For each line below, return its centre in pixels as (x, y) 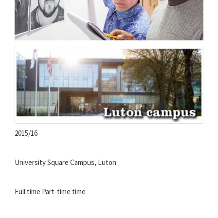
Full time (27, 191)
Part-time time (64, 191)
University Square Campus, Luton (65, 162)
